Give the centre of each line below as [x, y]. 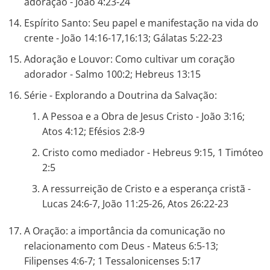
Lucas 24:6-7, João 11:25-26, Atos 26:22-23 [135, 204]
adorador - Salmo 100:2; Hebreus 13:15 [112, 74]
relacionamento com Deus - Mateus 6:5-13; [121, 246]
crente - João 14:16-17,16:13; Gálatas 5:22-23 [123, 38]
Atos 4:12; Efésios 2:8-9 [93, 131]
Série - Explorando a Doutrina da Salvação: [121, 95]
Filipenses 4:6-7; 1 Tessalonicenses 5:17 [112, 261]
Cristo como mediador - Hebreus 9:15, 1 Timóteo [153, 152]
